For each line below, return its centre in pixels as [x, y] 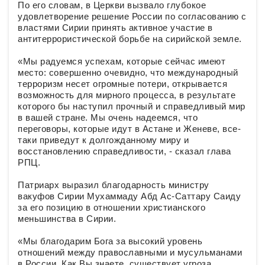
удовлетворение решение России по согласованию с [132, 17]
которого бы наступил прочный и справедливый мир [132, 106]
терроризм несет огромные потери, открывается [122, 84]
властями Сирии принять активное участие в [115, 28]
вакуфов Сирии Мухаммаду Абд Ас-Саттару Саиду [129, 196]
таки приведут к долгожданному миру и [103, 140]
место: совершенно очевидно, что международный [128, 73]
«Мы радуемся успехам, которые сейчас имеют [122, 62]
